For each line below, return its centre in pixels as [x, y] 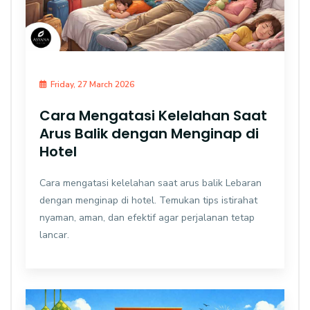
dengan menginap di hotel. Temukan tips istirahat [148, 200]
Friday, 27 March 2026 [92, 84]
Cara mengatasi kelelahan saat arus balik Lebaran [151, 183]
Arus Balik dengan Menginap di [149, 133]
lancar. [54, 235]
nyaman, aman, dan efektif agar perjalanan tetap [147, 217]
